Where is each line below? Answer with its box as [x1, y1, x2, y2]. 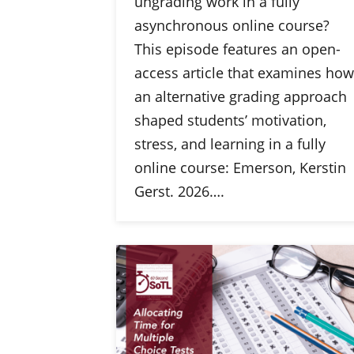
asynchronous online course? [134, 16, 330, 35]
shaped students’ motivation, [134, 111, 326, 130]
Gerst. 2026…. [134, 182, 224, 201]
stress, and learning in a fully [134, 134, 326, 153]
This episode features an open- [134, 40, 341, 58]
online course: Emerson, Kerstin [134, 158, 346, 177]
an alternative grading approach [134, 87, 347, 106]
